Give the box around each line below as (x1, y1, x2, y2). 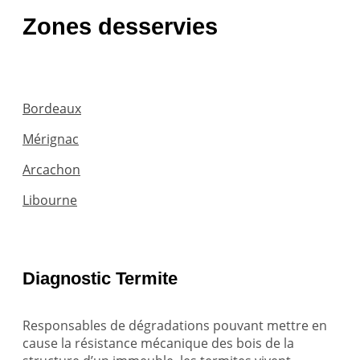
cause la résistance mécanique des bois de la (22, 334, 294, 353)
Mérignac (22, 130, 79, 149)
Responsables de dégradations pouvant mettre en (22, 317, 327, 335)
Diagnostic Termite (22, 268, 178, 289)
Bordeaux (22, 100, 81, 118)
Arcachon (22, 161, 80, 179)
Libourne (22, 191, 77, 210)
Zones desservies (22, 14, 218, 40)
